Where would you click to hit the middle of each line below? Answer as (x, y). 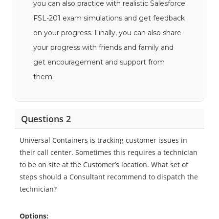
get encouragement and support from (99, 62)
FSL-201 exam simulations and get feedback (109, 18)
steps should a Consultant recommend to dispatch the (109, 177)
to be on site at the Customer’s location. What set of (104, 164)
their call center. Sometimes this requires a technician (109, 152)
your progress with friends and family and (103, 47)
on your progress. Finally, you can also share (107, 33)
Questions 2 (46, 119)
